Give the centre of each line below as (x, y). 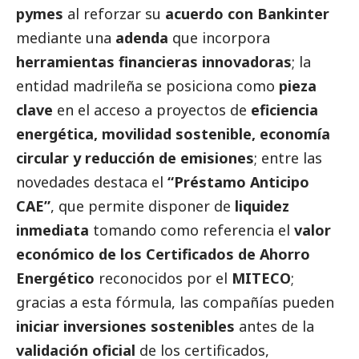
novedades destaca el (92, 182)
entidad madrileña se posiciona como (147, 85)
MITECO (261, 278)
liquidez (262, 206)
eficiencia (284, 109)
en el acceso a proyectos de (152, 109)
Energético (55, 278)
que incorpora (219, 37)
